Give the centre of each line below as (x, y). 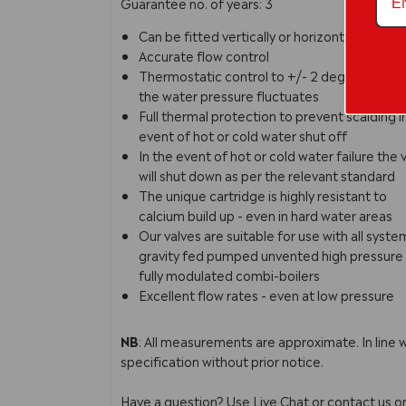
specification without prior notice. (222, 360)
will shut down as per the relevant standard (267, 174)
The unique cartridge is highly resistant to (263, 194)
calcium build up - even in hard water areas (266, 214)
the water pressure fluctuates (229, 95)
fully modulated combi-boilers (229, 274)
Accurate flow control (204, 55)
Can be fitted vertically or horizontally (251, 35)
